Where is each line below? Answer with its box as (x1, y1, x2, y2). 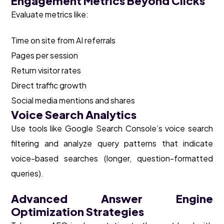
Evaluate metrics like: (11, 9, 88, 20)
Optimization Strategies (11, 204, 144, 219)
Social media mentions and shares (11, 95, 135, 106)
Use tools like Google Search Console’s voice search (11, 123, 213, 134)
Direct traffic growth (11, 80, 86, 91)
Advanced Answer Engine (11, 191, 213, 206)
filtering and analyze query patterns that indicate (11, 138, 213, 149)
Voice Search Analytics (11, 107, 136, 122)
